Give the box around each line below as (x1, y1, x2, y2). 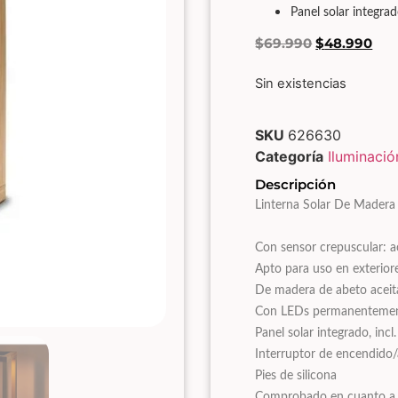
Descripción (255, 175, 337, 193)
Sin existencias (255, 76, 347, 92)
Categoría (255, 147, 324, 165)
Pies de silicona (255, 369, 338, 382)
